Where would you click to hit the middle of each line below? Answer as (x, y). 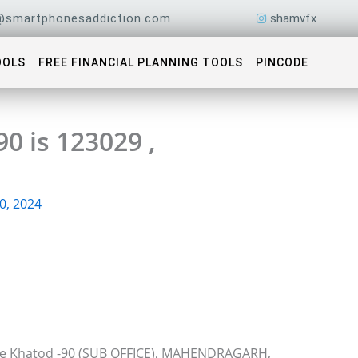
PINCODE (282, 62)
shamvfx (293, 18)
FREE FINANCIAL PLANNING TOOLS (140, 62)
